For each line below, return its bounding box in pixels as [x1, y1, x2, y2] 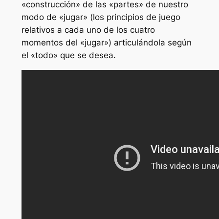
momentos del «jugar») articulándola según [21, 38, 192, 48]
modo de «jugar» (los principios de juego [21, 12, 180, 22]
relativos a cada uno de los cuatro [21, 25, 155, 35]
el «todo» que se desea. [21, 50, 116, 61]
